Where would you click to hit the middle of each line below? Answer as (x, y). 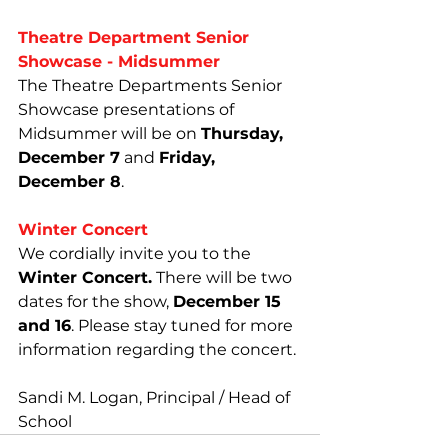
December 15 (229, 301)
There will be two (224, 277)
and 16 (44, 325)
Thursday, (244, 133)
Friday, (189, 157)
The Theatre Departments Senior (152, 85)
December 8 (69, 181)
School (45, 421)
